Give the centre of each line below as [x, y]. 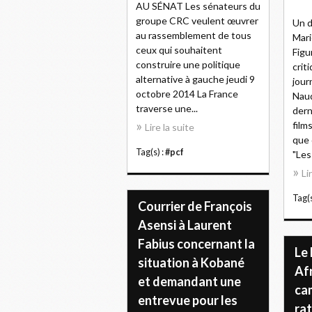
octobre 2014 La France [187, 94]
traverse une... [167, 108]
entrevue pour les [188, 300]
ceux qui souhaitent [179, 50]
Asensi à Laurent [185, 225]
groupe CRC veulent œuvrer [197, 21]
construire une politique [188, 64]
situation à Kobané [191, 263]
